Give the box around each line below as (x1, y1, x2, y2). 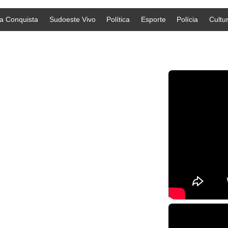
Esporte (140, 15, 166, 24)
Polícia (177, 15, 198, 24)
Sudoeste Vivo (49, 15, 96, 24)
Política (106, 15, 130, 24)
